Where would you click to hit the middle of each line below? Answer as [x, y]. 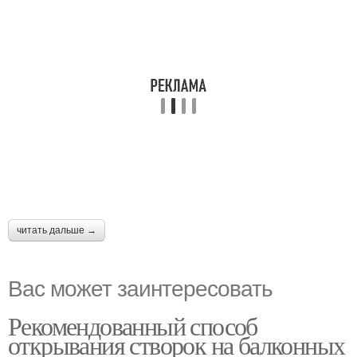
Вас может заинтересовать [140, 287]
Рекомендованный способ [133, 326]
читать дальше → [57, 230]
